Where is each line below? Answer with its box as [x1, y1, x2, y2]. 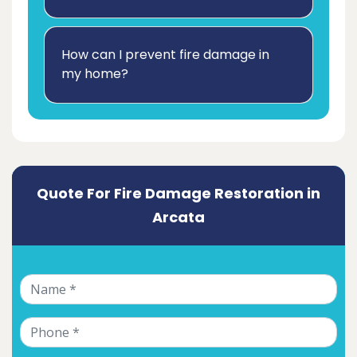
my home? [61, 65, 128, 84]
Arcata [152, 207, 205, 228]
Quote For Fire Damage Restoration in [37, 183, 320, 204]
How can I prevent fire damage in [61, 45, 269, 65]
